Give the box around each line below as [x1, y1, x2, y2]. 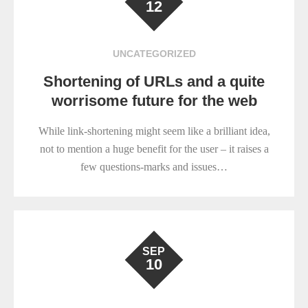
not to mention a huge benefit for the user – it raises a [39, 143, 269, 155]
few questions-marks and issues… [80, 161, 228, 173]
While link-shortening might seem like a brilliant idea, [38, 125, 270, 137]
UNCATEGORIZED [112, 48, 196, 60]
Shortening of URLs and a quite [43, 73, 265, 91]
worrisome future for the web [51, 92, 257, 110]
